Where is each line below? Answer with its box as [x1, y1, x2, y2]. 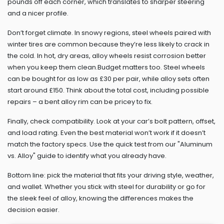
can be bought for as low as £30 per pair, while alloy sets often [7, 74, 209, 83]
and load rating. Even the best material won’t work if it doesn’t [7, 128, 205, 137]
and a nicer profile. [7, 8, 68, 18]
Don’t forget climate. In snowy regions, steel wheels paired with [7, 28, 211, 37]
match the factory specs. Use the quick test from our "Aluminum [7, 139, 212, 149]
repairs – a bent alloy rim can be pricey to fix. [7, 97, 152, 106]
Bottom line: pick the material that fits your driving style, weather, [7, 170, 214, 180]
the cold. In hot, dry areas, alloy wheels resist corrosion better [7, 51, 206, 60]
